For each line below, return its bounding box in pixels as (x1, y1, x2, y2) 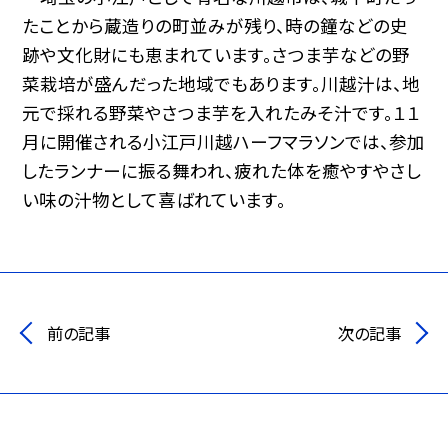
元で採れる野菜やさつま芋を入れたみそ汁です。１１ (22, 100, 422, 126)
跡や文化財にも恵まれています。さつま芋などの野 (22, 42, 411, 68)
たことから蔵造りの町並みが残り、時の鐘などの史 (22, 13, 409, 39)
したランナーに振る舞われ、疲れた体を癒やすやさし (22, 158, 422, 184)
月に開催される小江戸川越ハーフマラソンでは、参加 (22, 129, 426, 155)
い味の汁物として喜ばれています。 (22, 187, 287, 213)
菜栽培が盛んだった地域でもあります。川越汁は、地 (22, 71, 421, 97)
